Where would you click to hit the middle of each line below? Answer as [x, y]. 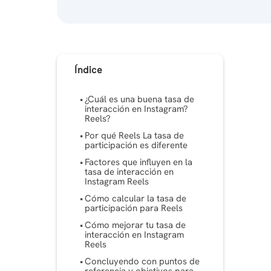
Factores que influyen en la [139, 162]
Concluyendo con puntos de [142, 262]
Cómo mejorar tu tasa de [135, 225]
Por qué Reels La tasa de [135, 136]
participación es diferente [136, 145]
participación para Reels [134, 208]
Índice [89, 70]
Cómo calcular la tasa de [136, 199]
